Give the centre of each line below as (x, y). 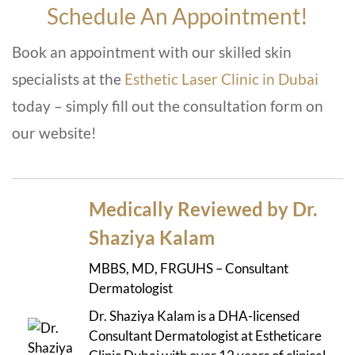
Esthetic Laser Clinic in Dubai (221, 79)
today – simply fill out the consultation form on (168, 106)
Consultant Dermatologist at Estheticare (205, 336)
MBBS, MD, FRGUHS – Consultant (189, 269)
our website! (54, 133)
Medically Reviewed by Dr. (203, 209)
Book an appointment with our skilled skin (152, 52)
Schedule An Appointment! (177, 16)
